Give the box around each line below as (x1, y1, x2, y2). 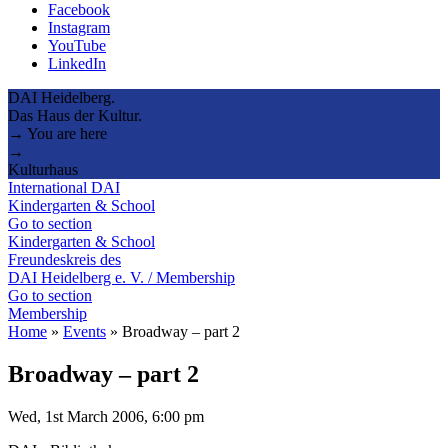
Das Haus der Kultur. (8, 106, 142, 124)
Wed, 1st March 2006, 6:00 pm (8, 407, 204, 425)
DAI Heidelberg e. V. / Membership (8, 268, 235, 286)
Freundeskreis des (8, 250, 121, 268)
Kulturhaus (8, 160, 78, 178)
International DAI (8, 178, 120, 196)
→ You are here (8, 124, 107, 142)
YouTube (48, 36, 106, 54)
